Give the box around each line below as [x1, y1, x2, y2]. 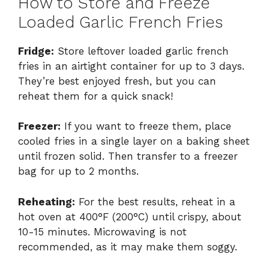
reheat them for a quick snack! [18, 89, 173, 102]
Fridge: [18, 44, 54, 57]
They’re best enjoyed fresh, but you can [18, 74, 216, 87]
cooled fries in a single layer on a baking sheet [18, 135, 250, 148]
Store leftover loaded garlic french [54, 44, 229, 57]
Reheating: [18, 195, 75, 208]
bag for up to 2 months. [18, 165, 139, 178]
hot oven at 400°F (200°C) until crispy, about [18, 210, 241, 223]
